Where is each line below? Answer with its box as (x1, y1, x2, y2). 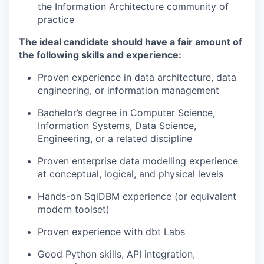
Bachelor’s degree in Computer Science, (38, 107, 215, 118)
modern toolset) (38, 203, 110, 215)
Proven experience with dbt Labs (38, 226, 185, 237)
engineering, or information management (38, 84, 219, 96)
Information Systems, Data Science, (38, 120, 196, 131)
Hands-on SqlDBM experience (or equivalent (38, 190, 236, 202)
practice (38, 14, 74, 25)
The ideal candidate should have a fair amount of (19, 36, 242, 48)
